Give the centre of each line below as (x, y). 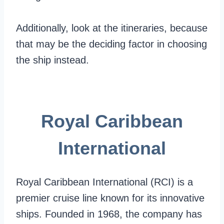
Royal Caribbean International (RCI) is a (104, 182)
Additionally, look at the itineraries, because (112, 28)
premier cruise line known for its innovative (110, 198)
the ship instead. (52, 60)
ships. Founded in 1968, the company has (109, 214)
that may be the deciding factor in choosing (111, 44)
